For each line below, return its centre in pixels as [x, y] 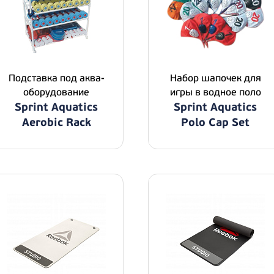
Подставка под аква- [56, 78]
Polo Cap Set [215, 123]
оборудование [56, 92]
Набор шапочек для [215, 78]
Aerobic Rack [56, 123]
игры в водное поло [215, 92]
